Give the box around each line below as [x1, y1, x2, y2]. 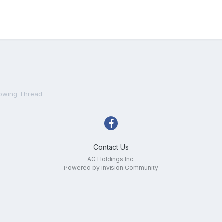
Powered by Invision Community [64, 164, 158, 171]
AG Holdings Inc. [87, 155, 135, 163]
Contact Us [93, 143, 129, 151]
